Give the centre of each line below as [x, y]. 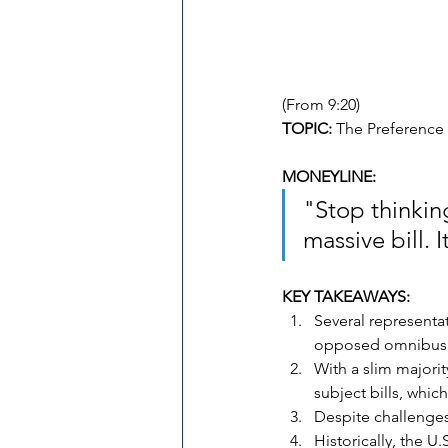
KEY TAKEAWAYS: [346, 296]
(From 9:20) [321, 104]
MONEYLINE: [331, 176]
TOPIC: [307, 128]
